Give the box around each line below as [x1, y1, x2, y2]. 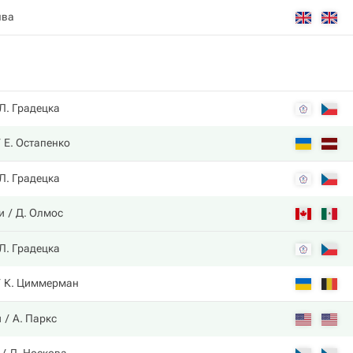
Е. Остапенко [4, 136, 70, 149]
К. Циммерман [4, 277, 79, 289]
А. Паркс [13, 312, 57, 325]
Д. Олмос [16, 206, 63, 219]
